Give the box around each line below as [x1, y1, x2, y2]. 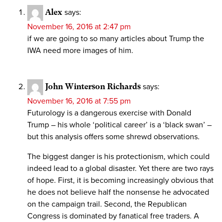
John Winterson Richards [45, 81, 141, 91]
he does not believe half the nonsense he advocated [27, 187, 209, 198]
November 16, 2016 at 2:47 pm [27, 22, 131, 32]
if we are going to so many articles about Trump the [27, 34, 204, 44]
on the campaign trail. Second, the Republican [27, 199, 187, 210]
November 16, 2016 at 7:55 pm [27, 96, 131, 107]
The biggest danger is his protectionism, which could [27, 152, 210, 162]
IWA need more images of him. [27, 46, 133, 56]
